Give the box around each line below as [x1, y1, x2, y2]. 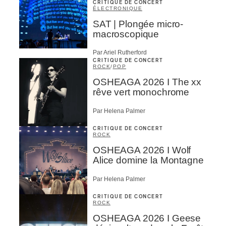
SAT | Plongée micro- [93, 18, 184, 29]
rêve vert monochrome [93, 87, 190, 98]
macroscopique [93, 28, 159, 39]
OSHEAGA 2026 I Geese [93, 213, 201, 224]
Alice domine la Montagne [93, 155, 204, 166]
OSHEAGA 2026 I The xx [93, 77, 201, 88]
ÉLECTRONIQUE [93, 5, 142, 11]
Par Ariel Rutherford [93, 49, 147, 56]
